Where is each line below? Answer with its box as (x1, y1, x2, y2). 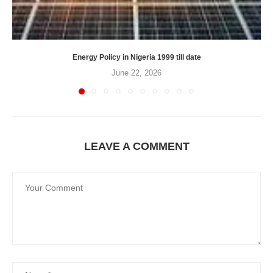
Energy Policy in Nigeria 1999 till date (72, 53, 201, 62)
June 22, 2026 (112, 68, 161, 78)
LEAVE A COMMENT (83, 140, 190, 153)
